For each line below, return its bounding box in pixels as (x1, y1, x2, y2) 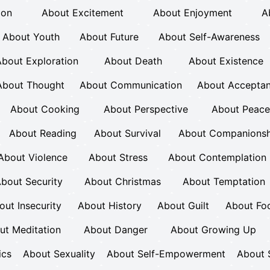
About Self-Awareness (158, 31, 260, 43)
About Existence (189, 55, 264, 67)
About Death (104, 55, 163, 67)
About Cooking (10, 103, 80, 115)
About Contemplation (168, 151, 266, 163)
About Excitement (42, 7, 124, 19)
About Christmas (84, 175, 161, 187)
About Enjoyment (152, 7, 232, 19)
